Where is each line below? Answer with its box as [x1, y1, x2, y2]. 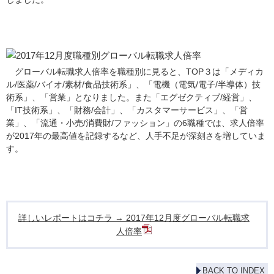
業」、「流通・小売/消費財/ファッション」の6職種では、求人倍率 [6, 118, 264, 128]
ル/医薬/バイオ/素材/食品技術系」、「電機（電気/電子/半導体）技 [6, 80, 261, 89]
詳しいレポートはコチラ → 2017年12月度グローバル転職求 [18, 213, 250, 223]
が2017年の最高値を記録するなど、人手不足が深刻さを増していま [6, 131, 265, 141]
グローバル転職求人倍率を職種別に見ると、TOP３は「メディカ [6, 67, 264, 76]
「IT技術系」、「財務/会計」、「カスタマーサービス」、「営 [6, 105, 248, 115]
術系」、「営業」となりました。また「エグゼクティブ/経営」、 [6, 92, 257, 102]
